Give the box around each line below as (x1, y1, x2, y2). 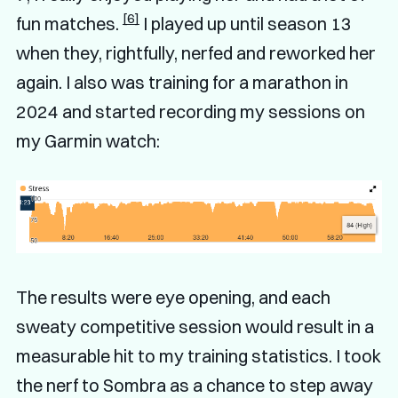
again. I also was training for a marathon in (15, 70, 348, 93)
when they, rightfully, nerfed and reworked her (15, 41, 376, 64)
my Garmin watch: (15, 129, 160, 152)
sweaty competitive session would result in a (15, 315, 374, 338)
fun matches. (15, 12, 123, 35)
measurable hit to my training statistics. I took (15, 345, 381, 368)
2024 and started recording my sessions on (15, 99, 365, 123)
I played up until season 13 (139, 12, 352, 35)
